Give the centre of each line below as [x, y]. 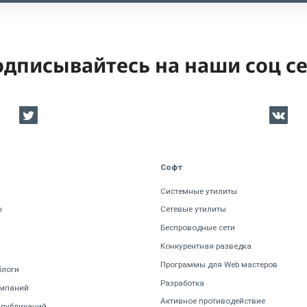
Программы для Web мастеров [219, 264]
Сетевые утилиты [193, 209]
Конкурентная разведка [206, 246]
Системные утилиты [199, 191]
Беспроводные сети [198, 228]
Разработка [182, 283]
